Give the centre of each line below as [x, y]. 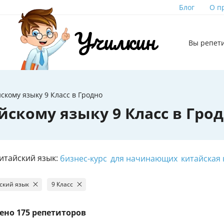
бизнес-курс [83, 158]
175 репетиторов [51, 213]
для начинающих [144, 158]
